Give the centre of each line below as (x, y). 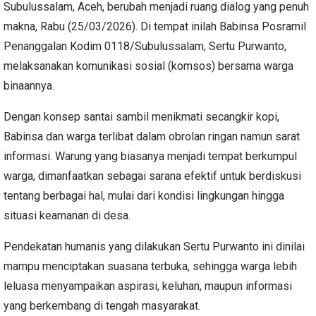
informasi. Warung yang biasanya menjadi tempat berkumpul (150, 156)
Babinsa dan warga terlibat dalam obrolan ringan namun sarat (152, 136)
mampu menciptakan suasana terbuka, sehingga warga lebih (150, 266)
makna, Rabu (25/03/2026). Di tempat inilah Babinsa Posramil (155, 26)
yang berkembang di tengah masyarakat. (102, 305)
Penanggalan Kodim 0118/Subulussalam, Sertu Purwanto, (145, 46)
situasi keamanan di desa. (67, 215)
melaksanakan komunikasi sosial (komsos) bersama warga (148, 66)
